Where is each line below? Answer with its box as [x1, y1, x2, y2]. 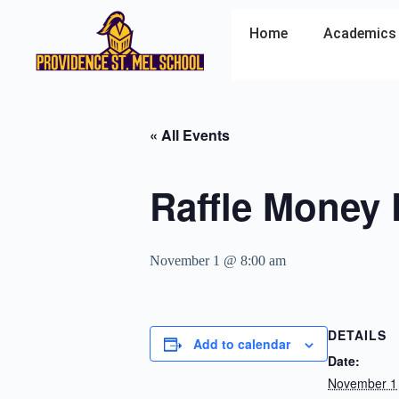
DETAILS [328, 326, 387, 344]
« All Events [150, 125, 230, 145]
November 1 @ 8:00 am [150, 253, 286, 268]
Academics [323, 25, 396, 42]
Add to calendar [193, 335, 290, 353]
